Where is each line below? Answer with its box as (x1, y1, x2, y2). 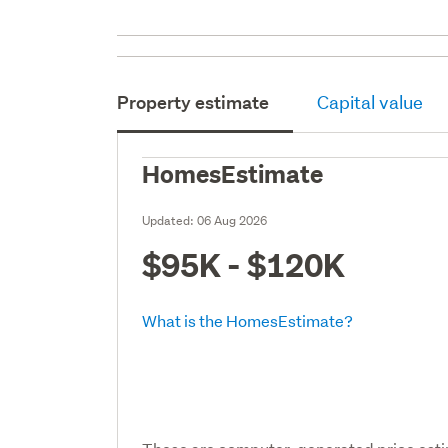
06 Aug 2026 (197, 211, 268, 229)
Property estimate (117, 90, 270, 114)
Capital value (317, 90, 424, 114)
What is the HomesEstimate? (142, 309, 354, 331)
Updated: (142, 211, 198, 229)
